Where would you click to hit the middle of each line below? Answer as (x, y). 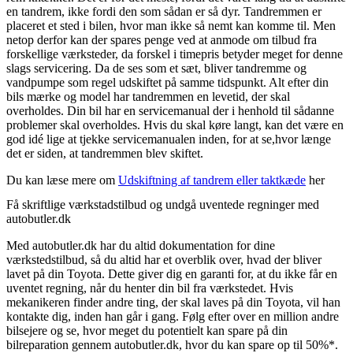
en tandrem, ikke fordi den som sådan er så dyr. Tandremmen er (164, 11)
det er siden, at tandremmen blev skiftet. (105, 153)
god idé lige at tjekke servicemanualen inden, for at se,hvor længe (169, 139)
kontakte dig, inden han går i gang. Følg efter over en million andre (173, 317)
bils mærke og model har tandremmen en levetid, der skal (148, 96)
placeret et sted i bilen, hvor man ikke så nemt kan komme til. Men (171, 25)
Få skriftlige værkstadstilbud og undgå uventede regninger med (163, 205)
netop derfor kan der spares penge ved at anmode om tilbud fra (162, 39)
